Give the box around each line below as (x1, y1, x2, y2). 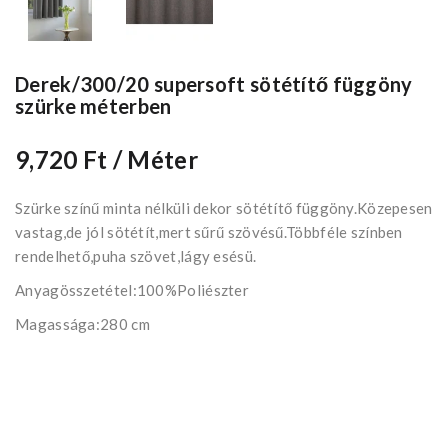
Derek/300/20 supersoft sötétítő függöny (15, 72, 413, 97)
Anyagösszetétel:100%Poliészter (15, 281, 249, 300)
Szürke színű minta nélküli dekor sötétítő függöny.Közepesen (15, 199, 433, 218)
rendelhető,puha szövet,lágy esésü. (15, 247, 257, 266)
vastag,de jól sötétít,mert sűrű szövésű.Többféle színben (15, 223, 403, 242)
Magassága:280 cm (15, 315, 150, 334)
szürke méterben (15, 94, 172, 119)
